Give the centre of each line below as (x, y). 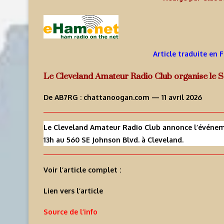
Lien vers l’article (73, 191)
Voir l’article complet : (82, 170)
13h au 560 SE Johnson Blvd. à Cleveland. (113, 140)
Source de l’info (70, 212)
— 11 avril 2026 (176, 97)
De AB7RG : (63, 97)
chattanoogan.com (116, 97)
